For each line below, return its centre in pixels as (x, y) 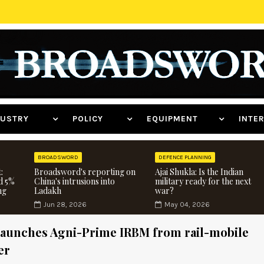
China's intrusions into (75, 181)
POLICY (98, 119)
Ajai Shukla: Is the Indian (199, 172)
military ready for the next (203, 181)
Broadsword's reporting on (85, 172)
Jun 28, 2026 (65, 204)
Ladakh (48, 191)
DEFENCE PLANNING (185, 157)
